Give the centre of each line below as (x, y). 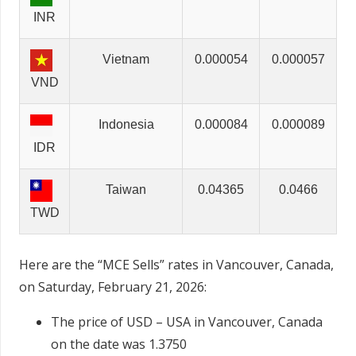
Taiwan (126, 190)
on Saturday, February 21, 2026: (113, 287)
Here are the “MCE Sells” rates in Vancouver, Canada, (176, 265)
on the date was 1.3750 (119, 344)
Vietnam (126, 60)
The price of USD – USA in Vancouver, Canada (187, 322)
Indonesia (126, 125)
